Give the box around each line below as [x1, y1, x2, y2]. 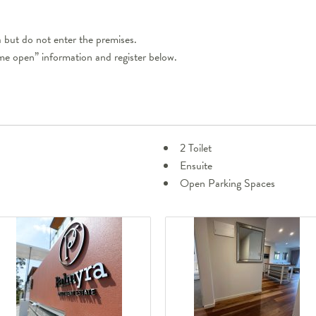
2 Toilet [180, 140, 212, 157]
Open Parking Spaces [180, 175, 275, 193]
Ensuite [180, 157, 212, 175]
